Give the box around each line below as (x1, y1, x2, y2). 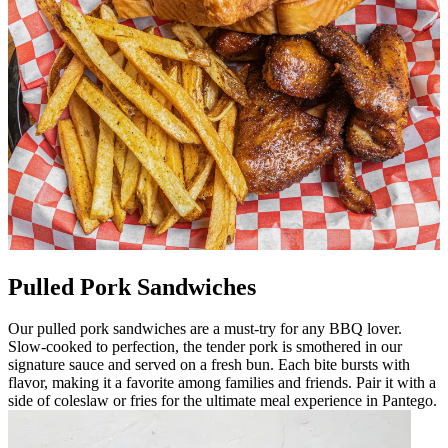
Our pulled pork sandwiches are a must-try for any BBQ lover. (8, 320, 402, 338)
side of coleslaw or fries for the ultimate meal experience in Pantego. (8, 392, 437, 410)
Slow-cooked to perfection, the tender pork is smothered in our (8, 338, 402, 356)
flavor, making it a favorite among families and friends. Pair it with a (8, 374, 436, 392)
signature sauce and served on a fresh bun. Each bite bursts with (8, 356, 410, 374)
